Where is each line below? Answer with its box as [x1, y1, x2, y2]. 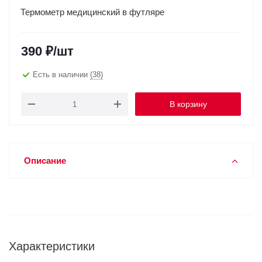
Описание [24, 156, 66, 166]
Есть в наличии [33, 70, 90, 79]
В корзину [169, 99, 207, 109]
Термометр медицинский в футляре [20, 7, 164, 17]
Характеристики [9, 240, 95, 253]
